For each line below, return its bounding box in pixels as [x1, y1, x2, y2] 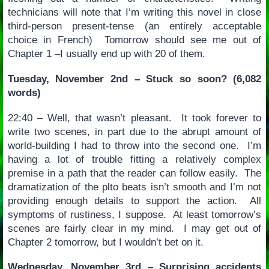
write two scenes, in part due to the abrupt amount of [7, 125, 262, 138]
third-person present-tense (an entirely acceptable [7, 20, 262, 32]
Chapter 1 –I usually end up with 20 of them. [7, 48, 205, 60]
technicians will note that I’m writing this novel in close [7, 7, 262, 19]
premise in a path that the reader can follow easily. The [7, 167, 262, 179]
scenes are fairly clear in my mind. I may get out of [7, 222, 262, 234]
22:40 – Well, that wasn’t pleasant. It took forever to [7, 112, 262, 124]
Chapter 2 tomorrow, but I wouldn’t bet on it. [7, 236, 204, 248]
